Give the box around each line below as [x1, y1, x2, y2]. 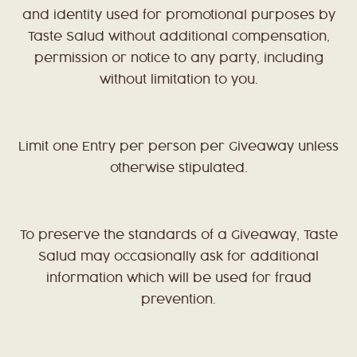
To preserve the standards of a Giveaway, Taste [19, 229, 338, 242]
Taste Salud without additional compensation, [27, 31, 330, 44]
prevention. [141, 294, 216, 307]
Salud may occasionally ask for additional [38, 251, 319, 264]
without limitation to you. [99, 74, 258, 87]
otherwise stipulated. [109, 163, 248, 175]
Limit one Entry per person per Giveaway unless [18, 141, 339, 154]
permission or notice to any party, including [33, 53, 324, 65]
